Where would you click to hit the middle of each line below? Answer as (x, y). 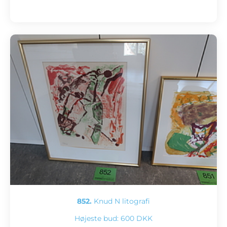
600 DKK (137, 219)
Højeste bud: (98, 219)
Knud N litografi (121, 201)
